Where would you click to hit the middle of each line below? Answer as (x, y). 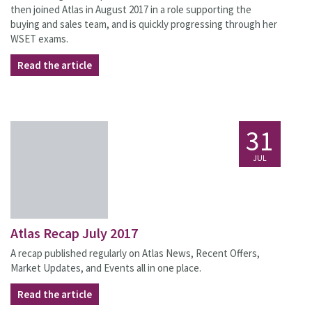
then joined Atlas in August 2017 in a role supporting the (131, 9)
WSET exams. (39, 39)
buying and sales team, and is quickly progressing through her (144, 24)
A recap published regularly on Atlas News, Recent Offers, (135, 253)
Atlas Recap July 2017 (74, 233)
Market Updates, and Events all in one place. (106, 268)
